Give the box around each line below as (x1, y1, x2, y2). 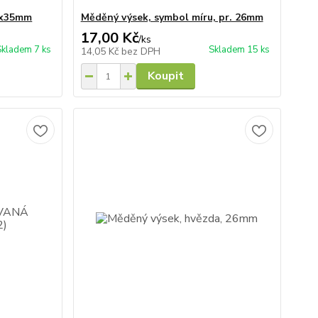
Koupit (147, 68, 184, 84)
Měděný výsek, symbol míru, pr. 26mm (80, 11, 263, 24)
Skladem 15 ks (208, 43, 270, 56)
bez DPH (121, 45, 160, 58)
